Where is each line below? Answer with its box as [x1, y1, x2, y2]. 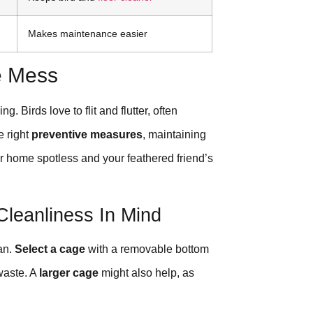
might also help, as [99, 267, 194, 279]
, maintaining [143, 128, 206, 140]
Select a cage [15, 243, 85, 256]
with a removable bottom [85, 243, 209, 256]
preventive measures [31, 128, 143, 140]
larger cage [39, 267, 99, 279]
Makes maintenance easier [28, 27, 147, 39]
